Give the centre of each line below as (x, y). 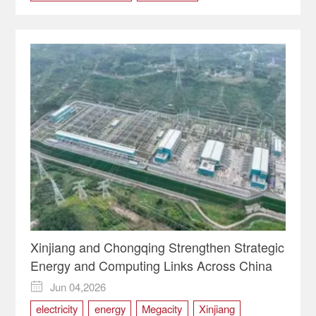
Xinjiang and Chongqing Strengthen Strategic (157, 247)
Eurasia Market (70, 18)
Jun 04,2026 (78, 286)
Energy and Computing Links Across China (151, 266)
